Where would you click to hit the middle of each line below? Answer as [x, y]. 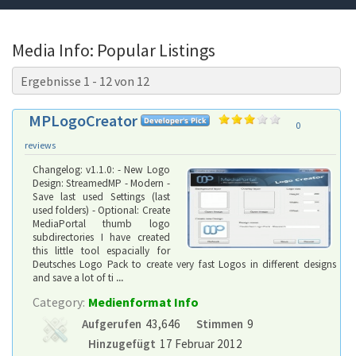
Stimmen [219, 324]
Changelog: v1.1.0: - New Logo [101, 170]
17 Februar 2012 [201, 344]
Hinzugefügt [122, 344]
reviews [40, 145]
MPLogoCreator [83, 120]
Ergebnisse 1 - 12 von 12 [85, 81]
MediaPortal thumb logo [101, 224]
